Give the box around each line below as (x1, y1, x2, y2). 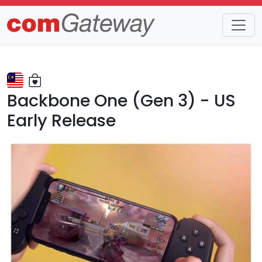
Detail (53, 28, 80, 42)
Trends (7, 28, 39, 42)
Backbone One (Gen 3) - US (7, 89, 236, 112)
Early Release (7, 109, 116, 132)
